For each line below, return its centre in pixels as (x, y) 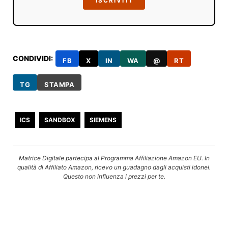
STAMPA (60, 85)
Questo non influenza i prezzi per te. (114, 176)
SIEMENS (103, 120)
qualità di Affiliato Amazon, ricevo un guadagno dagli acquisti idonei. (114, 167)
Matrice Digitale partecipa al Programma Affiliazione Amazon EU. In (114, 158)
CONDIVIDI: (33, 58)
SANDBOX (60, 120)
